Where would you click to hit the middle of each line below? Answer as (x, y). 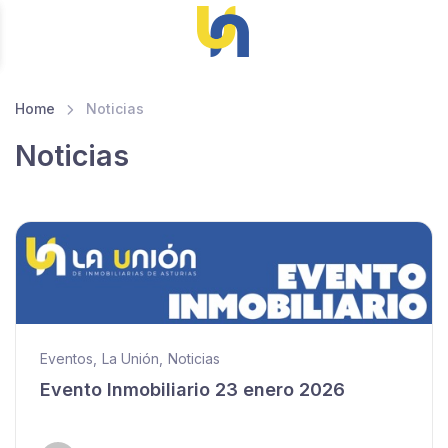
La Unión (130, 359)
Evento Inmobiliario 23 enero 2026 (192, 390)
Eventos (66, 359)
